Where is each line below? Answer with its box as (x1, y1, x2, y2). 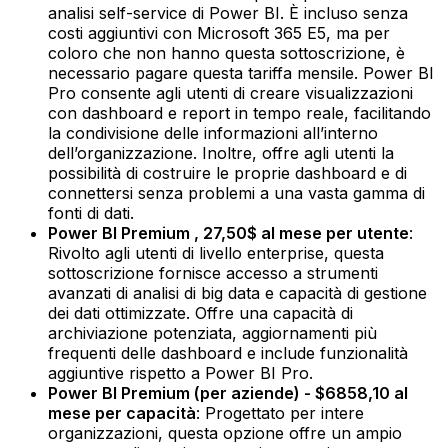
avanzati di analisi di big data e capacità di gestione (48, 282, 427, 303)
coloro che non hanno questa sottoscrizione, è (48, 42, 405, 63)
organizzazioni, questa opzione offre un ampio (48, 422, 402, 443)
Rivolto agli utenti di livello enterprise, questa (48, 242, 384, 263)
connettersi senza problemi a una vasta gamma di (48, 182, 425, 203)
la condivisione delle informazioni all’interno (48, 122, 378, 143)
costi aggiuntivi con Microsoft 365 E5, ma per (48, 22, 390, 43)
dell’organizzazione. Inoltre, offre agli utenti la (48, 142, 394, 163)
